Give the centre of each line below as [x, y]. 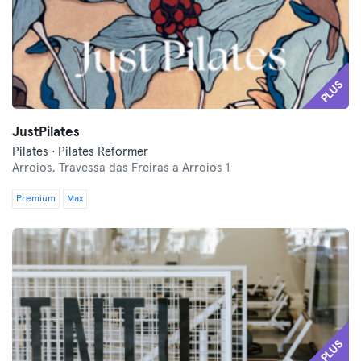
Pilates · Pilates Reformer [80, 152]
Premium [36, 199]
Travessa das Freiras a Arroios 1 [144, 168]
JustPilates [46, 133]
